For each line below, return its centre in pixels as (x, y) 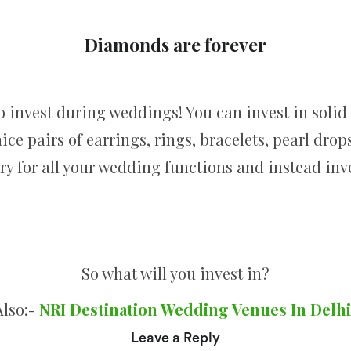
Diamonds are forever (175, 44)
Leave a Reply (175, 338)
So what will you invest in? (175, 273)
